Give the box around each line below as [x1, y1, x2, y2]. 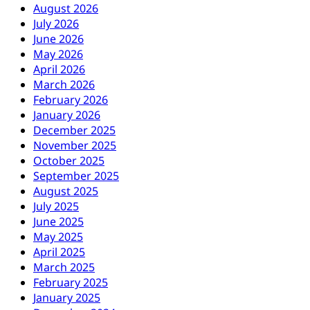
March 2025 [33, 259, 95, 275]
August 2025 [33, 183, 98, 199]
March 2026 [33, 77, 95, 93]
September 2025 [33, 168, 119, 184]
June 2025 [33, 214, 84, 230]
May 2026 [33, 46, 83, 62]
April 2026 [33, 62, 85, 77]
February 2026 [33, 92, 108, 108]
